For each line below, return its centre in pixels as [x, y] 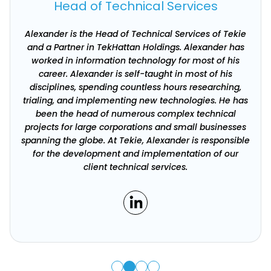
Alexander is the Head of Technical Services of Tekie [135, 34]
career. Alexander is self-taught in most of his [135, 74]
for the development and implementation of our [135, 154]
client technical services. [135, 167]
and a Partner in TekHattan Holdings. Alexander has [135, 47]
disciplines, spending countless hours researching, [135, 87]
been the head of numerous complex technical [135, 114]
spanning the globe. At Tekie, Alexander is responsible [135, 140]
